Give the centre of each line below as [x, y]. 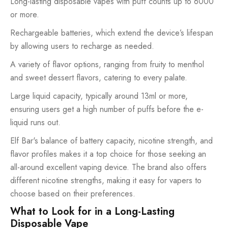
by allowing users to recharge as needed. [82, 46]
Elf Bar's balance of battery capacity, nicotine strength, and [111, 140]
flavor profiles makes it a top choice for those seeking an [108, 154]
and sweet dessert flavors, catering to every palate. [99, 77]
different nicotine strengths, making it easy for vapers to [106, 180]
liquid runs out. [35, 122]
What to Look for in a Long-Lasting [92, 211]
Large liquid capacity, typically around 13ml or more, [99, 96]
